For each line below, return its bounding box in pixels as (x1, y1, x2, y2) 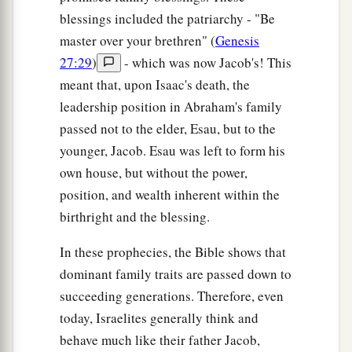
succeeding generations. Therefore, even (60, 287, 284, 306)
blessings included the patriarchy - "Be (60, 9, 275, 28)
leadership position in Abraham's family (60, 97, 282, 116)
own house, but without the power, (60, 163, 247, 182)
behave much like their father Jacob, (60, 331, 260, 350)
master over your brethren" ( (60, 31, 215, 50)
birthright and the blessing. (60, 207, 210, 226)
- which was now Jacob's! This (121, 53, 291, 72)
